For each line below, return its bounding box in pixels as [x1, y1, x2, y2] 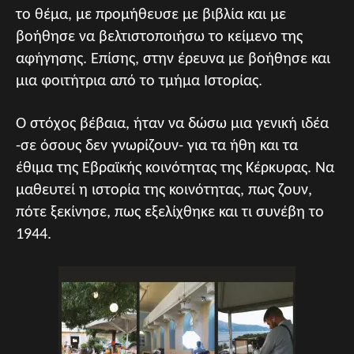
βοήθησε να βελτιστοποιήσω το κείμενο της [16, 28, 303, 45]
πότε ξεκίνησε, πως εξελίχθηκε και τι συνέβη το [16, 204, 324, 220]
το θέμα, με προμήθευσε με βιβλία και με [16, 6, 286, 23]
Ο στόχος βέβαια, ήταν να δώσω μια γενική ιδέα [16, 115, 329, 132]
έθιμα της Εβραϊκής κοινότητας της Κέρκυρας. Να [16, 160, 334, 176]
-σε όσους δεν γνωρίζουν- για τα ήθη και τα [16, 137, 298, 154]
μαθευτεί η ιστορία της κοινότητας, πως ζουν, [16, 182, 312, 198]
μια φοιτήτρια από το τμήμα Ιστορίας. [16, 73, 262, 89]
